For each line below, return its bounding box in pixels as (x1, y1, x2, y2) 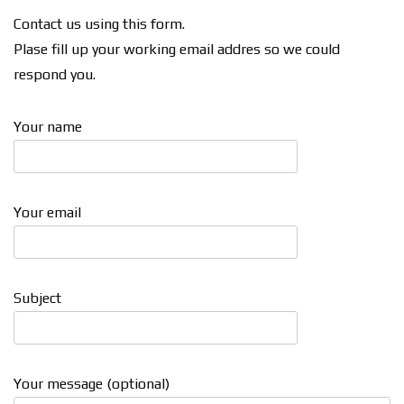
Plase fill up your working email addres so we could (14, 40, 340, 58)
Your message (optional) (14, 374, 170, 392)
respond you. (14, 65, 96, 83)
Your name (14, 117, 82, 135)
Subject (14, 289, 61, 307)
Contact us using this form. (14, 14, 185, 32)
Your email (14, 203, 81, 221)
